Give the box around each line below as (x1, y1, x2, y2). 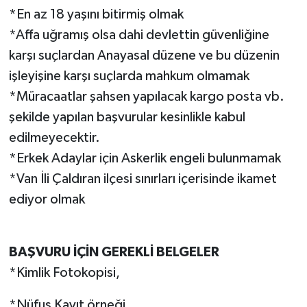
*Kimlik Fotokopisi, (8, 265, 120, 280)
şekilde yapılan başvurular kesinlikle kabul (8, 110, 245, 124)
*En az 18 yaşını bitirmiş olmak (8, 7, 184, 21)
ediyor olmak (8, 192, 85, 206)
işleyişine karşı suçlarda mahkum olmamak (8, 69, 249, 83)
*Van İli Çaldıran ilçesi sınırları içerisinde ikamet (8, 171, 277, 186)
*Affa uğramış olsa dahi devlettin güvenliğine (8, 27, 269, 42)
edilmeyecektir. (8, 130, 100, 145)
